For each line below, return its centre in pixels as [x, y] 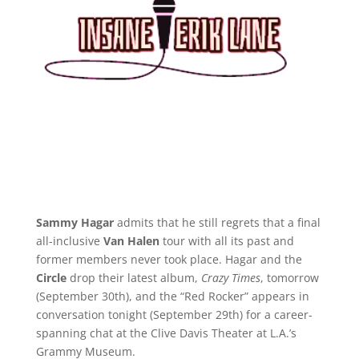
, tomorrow [289, 277]
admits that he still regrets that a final [218, 222]
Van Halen [131, 240]
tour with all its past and [226, 240]
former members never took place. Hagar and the [169, 259]
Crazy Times [230, 277]
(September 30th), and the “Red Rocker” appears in [172, 296]
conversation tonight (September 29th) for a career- [174, 314]
